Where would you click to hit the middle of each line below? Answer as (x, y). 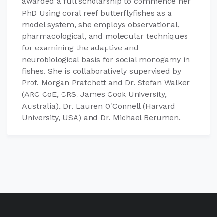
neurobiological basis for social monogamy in (106, 60)
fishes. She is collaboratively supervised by (101, 71)
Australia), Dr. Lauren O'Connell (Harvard (99, 106)
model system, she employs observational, (101, 25)
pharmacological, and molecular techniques (105, 36)
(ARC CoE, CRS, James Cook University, (94, 94)
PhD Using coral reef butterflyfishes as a (97, 13)
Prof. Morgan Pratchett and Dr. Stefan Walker (106, 83)
